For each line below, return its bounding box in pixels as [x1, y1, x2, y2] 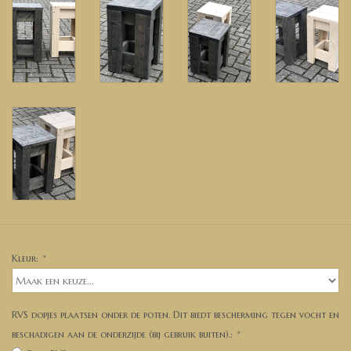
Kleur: [12, 252, 42, 265]
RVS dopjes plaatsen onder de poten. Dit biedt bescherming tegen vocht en [12, 309, 339, 321]
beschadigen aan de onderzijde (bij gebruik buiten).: [12, 328, 236, 341]
